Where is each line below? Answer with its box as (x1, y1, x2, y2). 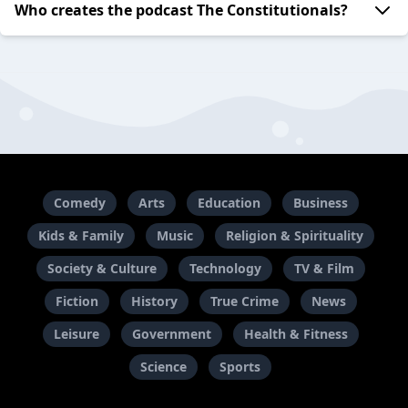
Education (197, 194, 260, 211)
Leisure (53, 325, 99, 342)
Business (292, 194, 348, 211)
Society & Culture (46, 260, 157, 277)
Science (140, 358, 187, 375)
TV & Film (293, 260, 354, 277)
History (130, 292, 178, 310)
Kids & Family (37, 227, 124, 244)
